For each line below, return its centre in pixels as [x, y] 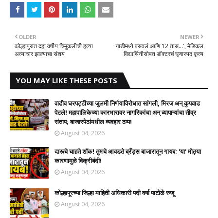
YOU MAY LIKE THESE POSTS [66, 80]
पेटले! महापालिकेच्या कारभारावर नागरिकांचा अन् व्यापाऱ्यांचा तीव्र [125, 112]
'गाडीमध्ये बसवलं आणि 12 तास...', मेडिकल [159, 46]
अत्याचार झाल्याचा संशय [40, 54]
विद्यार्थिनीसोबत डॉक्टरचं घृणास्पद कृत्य [163, 54]
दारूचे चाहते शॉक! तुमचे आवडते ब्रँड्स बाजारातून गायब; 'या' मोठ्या [128, 151]
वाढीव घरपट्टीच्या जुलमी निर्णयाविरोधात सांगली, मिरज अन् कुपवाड [127, 103]
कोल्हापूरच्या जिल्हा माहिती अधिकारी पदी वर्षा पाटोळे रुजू [114, 193]
